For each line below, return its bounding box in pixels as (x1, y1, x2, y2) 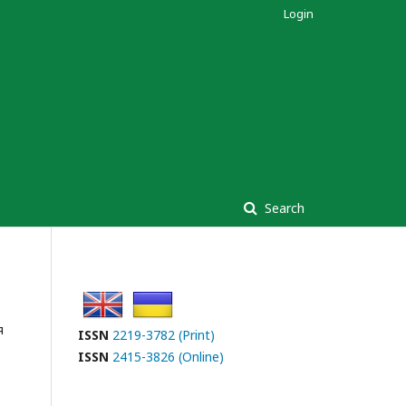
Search (261, 198, 304, 217)
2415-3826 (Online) (112, 347, 224, 365)
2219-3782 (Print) (112, 325, 215, 343)
